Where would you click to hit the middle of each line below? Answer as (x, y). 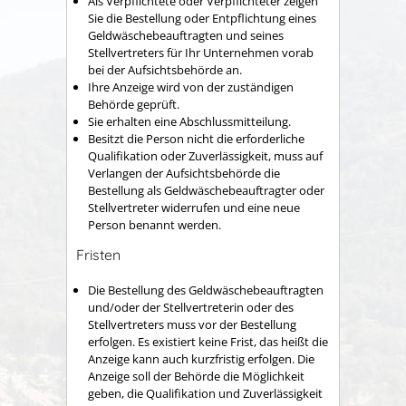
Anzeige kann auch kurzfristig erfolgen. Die (201, 358)
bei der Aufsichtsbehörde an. (165, 69)
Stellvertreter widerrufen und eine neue (194, 207)
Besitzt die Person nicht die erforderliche (196, 138)
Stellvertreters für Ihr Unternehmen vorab (201, 52)
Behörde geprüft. (134, 104)
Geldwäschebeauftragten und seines (186, 35)
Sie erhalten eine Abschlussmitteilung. (189, 121)
